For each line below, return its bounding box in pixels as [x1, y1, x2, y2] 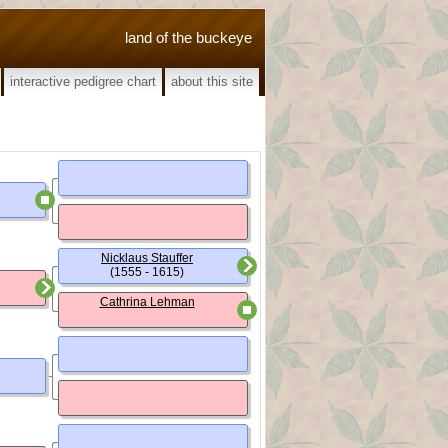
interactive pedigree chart [10, 74, 156, 89]
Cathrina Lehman [99, 295, 195, 309]
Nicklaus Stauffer [101, 251, 193, 265]
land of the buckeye [125, 28, 252, 46]
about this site [171, 74, 253, 89]
